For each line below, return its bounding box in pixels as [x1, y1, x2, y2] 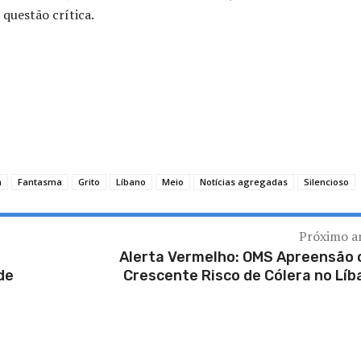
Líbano [116, 176, 146, 189]
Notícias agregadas [200, 176, 288, 189]
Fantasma [18, 176, 62, 189]
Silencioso [304, 176, 349, 189]
